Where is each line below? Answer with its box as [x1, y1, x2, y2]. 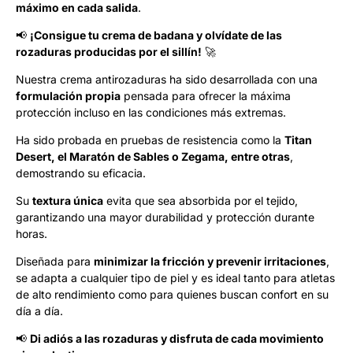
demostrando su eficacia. [16, 165, 146, 180]
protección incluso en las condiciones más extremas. [16, 105, 286, 119]
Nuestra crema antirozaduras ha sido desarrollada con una [16, 72, 318, 86]
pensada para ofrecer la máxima [121, 88, 291, 102]
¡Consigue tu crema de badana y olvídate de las [30, 28, 282, 42]
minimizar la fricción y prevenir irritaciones [94, 254, 326, 268]
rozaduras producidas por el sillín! [16, 44, 202, 58]
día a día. [16, 303, 63, 318]
